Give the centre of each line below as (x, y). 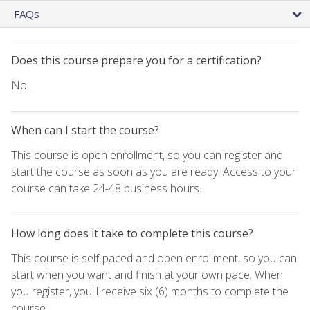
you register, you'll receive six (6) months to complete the (150, 291)
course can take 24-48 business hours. (106, 188)
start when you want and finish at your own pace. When (147, 274)
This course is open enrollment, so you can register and (147, 155)
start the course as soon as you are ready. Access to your (154, 171)
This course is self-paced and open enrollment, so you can (154, 258)
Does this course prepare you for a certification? (136, 60)
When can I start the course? (85, 130)
